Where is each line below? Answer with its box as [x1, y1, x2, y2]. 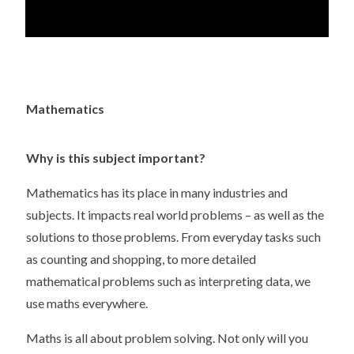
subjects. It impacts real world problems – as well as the [26, 206, 324, 222]
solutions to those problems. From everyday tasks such [26, 228, 321, 244]
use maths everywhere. [26, 295, 148, 311]
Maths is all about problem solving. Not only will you [26, 330, 308, 345]
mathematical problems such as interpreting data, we [26, 273, 311, 288]
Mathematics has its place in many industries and [26, 184, 288, 200]
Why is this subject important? [26, 149, 205, 165]
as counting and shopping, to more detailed [26, 250, 256, 266]
